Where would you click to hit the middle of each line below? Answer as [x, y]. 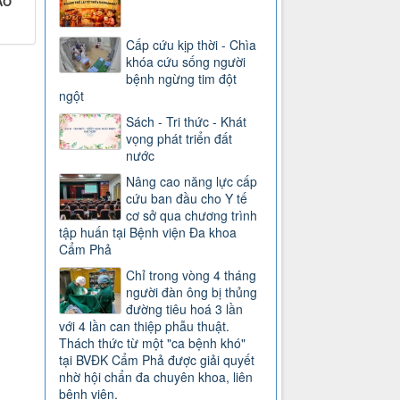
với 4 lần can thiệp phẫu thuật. [145, 325]
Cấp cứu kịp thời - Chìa [192, 44]
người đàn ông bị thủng [192, 292]
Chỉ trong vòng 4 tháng [192, 275]
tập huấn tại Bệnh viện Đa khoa [148, 232]
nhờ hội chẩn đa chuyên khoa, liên [156, 376]
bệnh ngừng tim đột [182, 78]
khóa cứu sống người [186, 61]
